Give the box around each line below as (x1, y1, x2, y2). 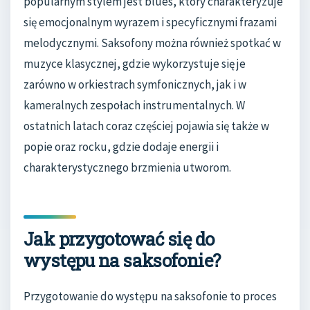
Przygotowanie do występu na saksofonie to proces (24, 289, 277, 304)
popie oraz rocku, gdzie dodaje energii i (24, 138, 219, 154)
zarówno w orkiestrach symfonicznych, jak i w (24, 76, 246, 92)
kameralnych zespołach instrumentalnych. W (24, 97, 245, 113)
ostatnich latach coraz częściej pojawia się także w (24, 118, 269, 134)
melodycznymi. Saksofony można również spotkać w (24, 35, 281, 51)
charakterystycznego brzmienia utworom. (24, 159, 231, 175)
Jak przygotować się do (24, 226, 215, 250)
